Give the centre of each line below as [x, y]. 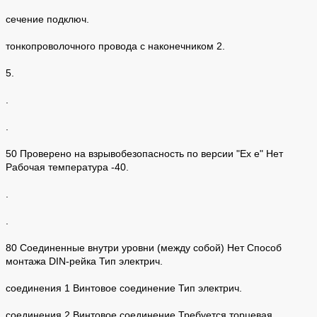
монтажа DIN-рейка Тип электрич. [84, 261]
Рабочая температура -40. [67, 167]
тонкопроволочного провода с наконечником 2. [115, 46]
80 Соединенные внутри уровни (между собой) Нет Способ [144, 247]
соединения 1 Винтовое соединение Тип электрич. [124, 288]
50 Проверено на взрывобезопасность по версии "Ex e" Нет [144, 153]
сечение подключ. [47, 19]
